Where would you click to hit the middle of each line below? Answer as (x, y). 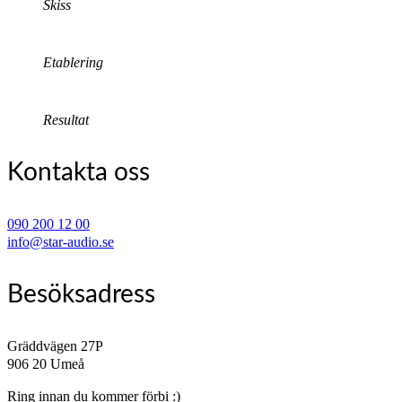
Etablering (73, 62)
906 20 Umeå (46, 363)
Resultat (66, 119)
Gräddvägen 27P (55, 345)
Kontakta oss (79, 172)
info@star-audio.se (61, 241)
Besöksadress (81, 294)
